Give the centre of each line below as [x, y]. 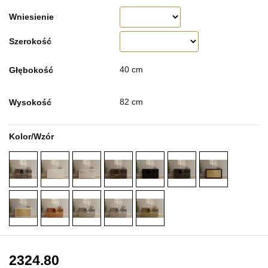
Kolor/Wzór [31, 136]
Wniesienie [31, 16]
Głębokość [31, 70]
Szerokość [30, 41]
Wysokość [30, 102]
